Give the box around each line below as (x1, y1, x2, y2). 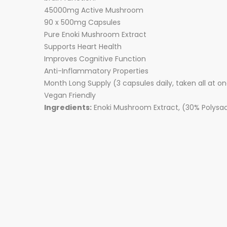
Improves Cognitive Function (44, 54, 146, 64)
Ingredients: (44, 102, 92, 112)
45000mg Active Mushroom (44, 5, 143, 15)
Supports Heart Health (44, 42, 122, 52)
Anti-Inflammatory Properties (44, 66, 148, 76)
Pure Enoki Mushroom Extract (44, 29, 146, 40)
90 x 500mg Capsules (44, 17, 121, 27)
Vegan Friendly (44, 90, 96, 100)
